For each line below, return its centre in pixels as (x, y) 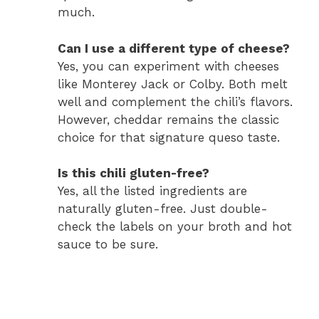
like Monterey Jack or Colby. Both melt (173, 84)
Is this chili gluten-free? (134, 173)
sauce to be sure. (108, 245)
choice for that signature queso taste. (169, 137)
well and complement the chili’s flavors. (175, 101)
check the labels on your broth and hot (175, 227)
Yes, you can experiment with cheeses (168, 66)
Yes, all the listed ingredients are (152, 191)
